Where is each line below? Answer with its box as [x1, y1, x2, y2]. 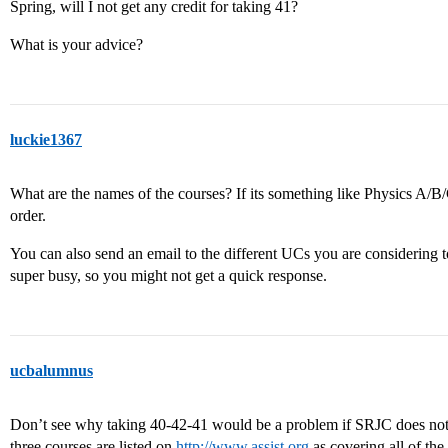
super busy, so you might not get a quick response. [10, 267, 327, 284]
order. [10, 207, 46, 224]
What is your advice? [10, 36, 143, 53]
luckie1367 [10, 131, 82, 148]
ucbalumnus [10, 362, 93, 379]
